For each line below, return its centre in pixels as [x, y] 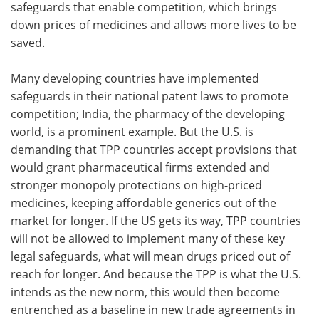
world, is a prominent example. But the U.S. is [132, 132]
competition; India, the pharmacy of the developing [148, 114]
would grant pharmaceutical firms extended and [140, 168]
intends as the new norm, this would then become [145, 292]
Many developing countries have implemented [135, 79]
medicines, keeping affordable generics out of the [143, 203]
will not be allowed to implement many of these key [148, 239]
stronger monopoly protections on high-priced [136, 185]
